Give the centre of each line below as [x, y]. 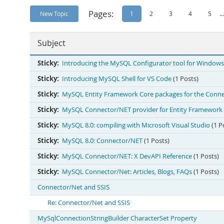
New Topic [54, 13]
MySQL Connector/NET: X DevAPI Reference [127, 156]
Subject [51, 43]
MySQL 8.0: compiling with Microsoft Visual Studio [136, 125]
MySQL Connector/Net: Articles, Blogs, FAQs [127, 172]
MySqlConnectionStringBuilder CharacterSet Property [117, 218]
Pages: [101, 14]
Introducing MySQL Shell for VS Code [117, 79]
